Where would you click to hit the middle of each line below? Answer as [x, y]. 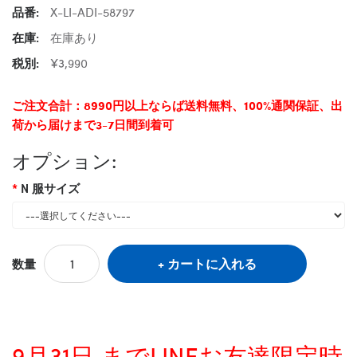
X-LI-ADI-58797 [92, 12]
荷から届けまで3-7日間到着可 [93, 124]
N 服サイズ [50, 188]
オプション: [64, 160]
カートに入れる [212, 263]
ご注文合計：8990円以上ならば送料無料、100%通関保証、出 [177, 105]
